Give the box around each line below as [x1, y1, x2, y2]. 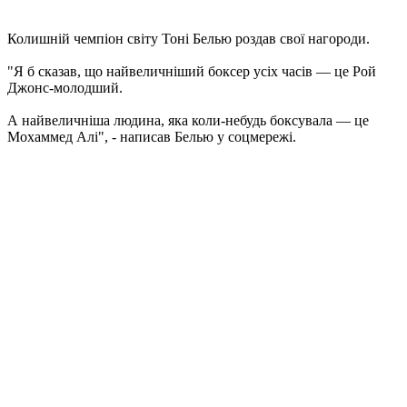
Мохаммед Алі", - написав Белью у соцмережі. [7, 129, 296, 145]
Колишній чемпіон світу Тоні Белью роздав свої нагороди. [7, 31, 370, 47]
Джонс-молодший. [7, 80, 123, 96]
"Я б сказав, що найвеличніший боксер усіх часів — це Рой [7, 64, 376, 80]
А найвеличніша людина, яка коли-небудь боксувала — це [7, 113, 369, 129]
